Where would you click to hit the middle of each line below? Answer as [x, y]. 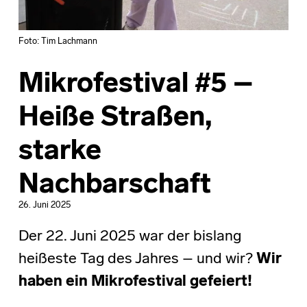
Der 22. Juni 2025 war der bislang [130, 236]
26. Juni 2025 [45, 205]
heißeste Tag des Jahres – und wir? [137, 259]
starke [60, 152]
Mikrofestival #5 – [136, 85]
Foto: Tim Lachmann [58, 41]
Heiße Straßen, [115, 118]
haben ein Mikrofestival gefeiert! [135, 282]
